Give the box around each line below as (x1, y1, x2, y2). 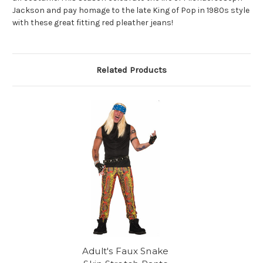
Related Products (96, 64, 167, 75)
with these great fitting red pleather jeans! (12, 17, 173, 28)
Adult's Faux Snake (82, 245, 169, 257)
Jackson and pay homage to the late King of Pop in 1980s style (12, 5, 249, 15)
